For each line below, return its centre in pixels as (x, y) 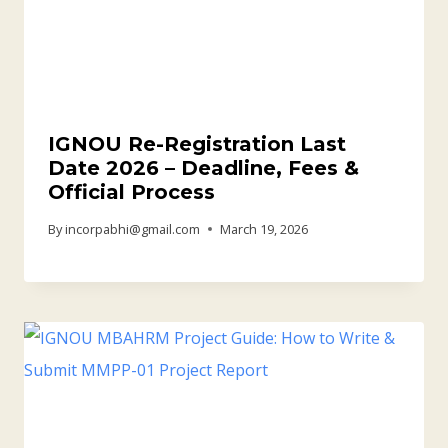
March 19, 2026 (264, 228)
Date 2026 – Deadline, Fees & (203, 167)
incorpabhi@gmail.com (133, 228)
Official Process (131, 191)
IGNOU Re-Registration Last (197, 143)
